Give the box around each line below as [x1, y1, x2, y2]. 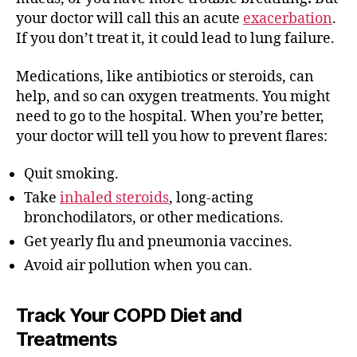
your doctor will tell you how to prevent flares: [16, 127, 328, 146]
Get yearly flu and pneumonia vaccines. [24, 233, 292, 251]
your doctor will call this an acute [16, 10, 243, 28]
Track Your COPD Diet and [16, 304, 242, 327]
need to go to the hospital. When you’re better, [16, 107, 324, 126]
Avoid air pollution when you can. [24, 257, 253, 275]
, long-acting [169, 189, 253, 207]
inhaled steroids [60, 189, 169, 207]
